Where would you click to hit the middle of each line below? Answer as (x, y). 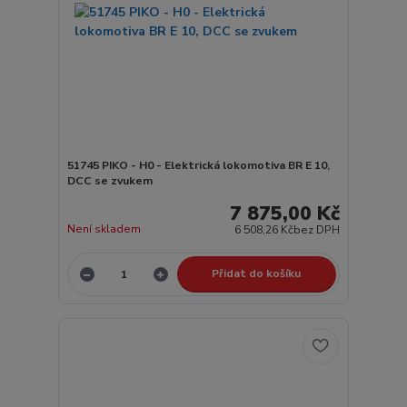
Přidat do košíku (257, 274)
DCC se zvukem (109, 180)
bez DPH (317, 230)
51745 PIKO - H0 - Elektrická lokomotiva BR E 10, (198, 165)
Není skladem (104, 229)
